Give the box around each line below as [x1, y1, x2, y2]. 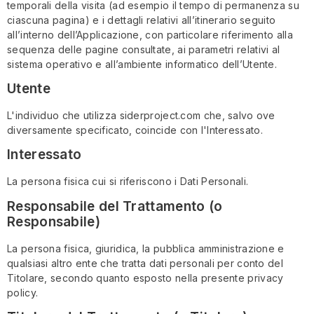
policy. [7, 286, 39, 299]
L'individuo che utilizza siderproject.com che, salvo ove [7, 109, 275, 122]
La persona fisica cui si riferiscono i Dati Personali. [7, 175, 249, 188]
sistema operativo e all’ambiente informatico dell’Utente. [7, 57, 278, 70]
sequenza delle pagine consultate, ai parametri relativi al [7, 43, 280, 55]
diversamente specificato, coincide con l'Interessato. [7, 124, 263, 137]
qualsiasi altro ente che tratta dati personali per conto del [7, 257, 283, 269]
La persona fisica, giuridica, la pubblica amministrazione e [7, 242, 285, 254]
